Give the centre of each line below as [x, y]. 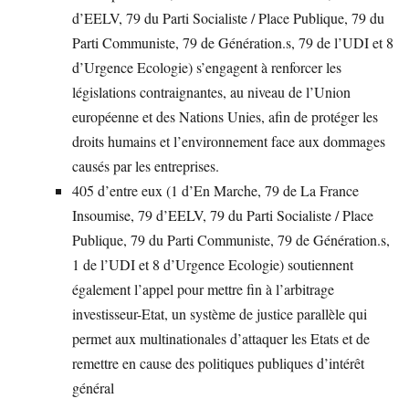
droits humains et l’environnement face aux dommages [229, 141]
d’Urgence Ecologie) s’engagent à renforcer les [207, 67]
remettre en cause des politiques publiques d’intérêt [218, 362]
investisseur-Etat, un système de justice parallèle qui [220, 313]
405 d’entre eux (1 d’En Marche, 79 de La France [215, 190]
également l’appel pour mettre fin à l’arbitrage [203, 288]
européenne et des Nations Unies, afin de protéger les [225, 116]
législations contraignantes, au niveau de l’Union [211, 91]
